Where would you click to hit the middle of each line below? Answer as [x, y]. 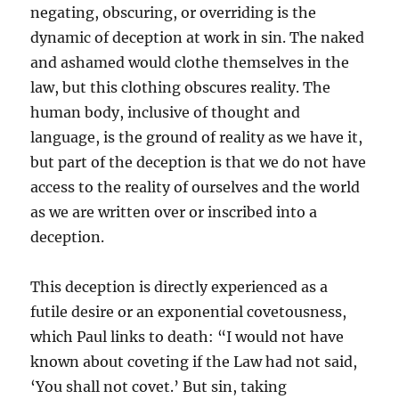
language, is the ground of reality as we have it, [197, 138]
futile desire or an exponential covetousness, [189, 312]
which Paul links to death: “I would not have [187, 337]
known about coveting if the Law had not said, [194, 362]
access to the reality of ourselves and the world [195, 187]
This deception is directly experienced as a [179, 287]
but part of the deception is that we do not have [199, 163]
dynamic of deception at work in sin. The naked [198, 38]
